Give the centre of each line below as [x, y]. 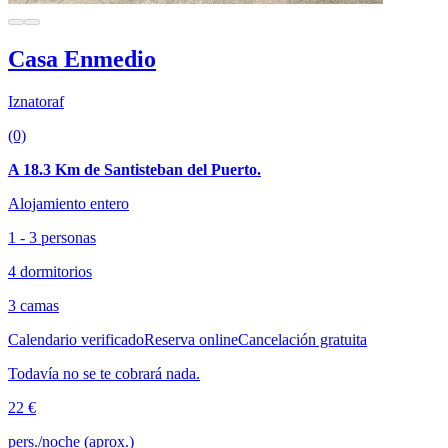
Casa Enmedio [82, 59]
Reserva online [191, 339]
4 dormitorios [50, 271]
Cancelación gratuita [302, 339]
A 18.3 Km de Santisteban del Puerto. [134, 169]
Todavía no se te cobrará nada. [104, 373]
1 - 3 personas [52, 237]
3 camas [33, 305]
